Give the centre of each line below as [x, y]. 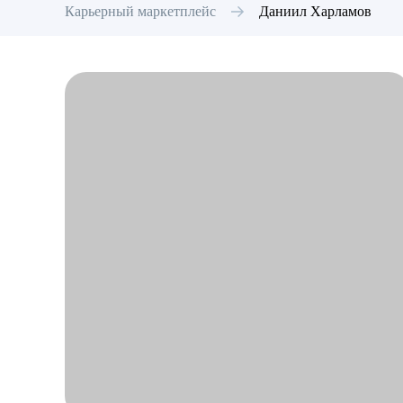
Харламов [341, 11]
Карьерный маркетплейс [140, 11]
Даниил [283, 11]
